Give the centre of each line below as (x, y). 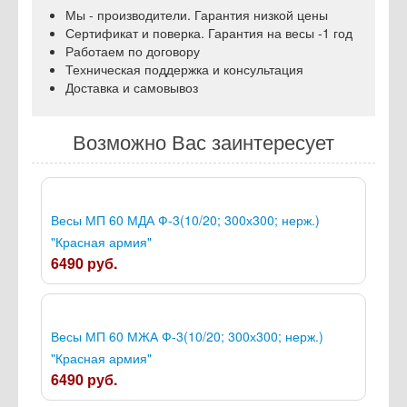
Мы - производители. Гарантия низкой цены (197, 15)
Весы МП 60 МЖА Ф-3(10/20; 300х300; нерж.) (187, 337)
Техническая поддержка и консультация (184, 69)
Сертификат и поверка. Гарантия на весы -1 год (209, 33)
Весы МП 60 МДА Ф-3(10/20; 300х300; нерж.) (185, 220)
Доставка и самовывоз (132, 88)
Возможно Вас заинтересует (203, 142)
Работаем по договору (133, 51)
